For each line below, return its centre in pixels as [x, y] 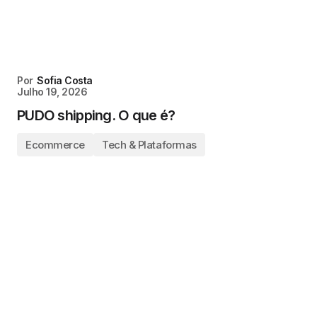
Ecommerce [55, 145]
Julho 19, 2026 [52, 92]
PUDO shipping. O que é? [96, 115]
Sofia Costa [65, 80]
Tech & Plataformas [149, 145]
